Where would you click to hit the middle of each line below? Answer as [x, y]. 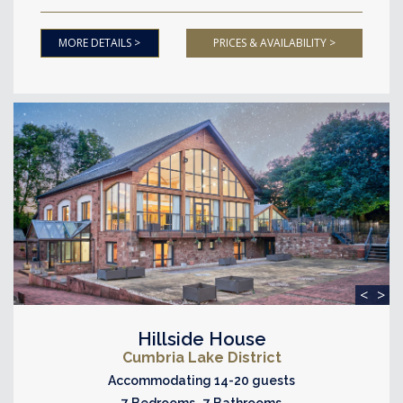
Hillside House [201, 339]
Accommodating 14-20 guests [201, 381]
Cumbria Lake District [201, 358]
